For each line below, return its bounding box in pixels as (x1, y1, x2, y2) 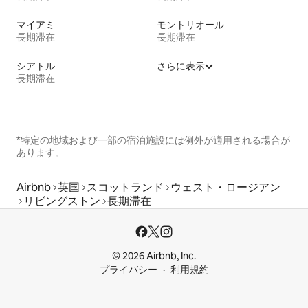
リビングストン (23, 193, 100, 208)
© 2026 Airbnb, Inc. (112, 250, 196, 262)
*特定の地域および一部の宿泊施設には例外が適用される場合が (16, 133, 290, 146)
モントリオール (157, 18, 224, 31)
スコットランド (87, 179, 164, 195)
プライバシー (99, 263, 157, 276)
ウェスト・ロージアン (170, 179, 280, 195)
